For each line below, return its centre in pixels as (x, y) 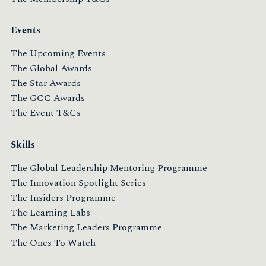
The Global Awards (51, 68)
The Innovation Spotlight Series (78, 183)
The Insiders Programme (63, 198)
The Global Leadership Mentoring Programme (109, 168)
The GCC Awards (48, 98)
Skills (23, 145)
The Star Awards (46, 83)
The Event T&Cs (46, 113)
